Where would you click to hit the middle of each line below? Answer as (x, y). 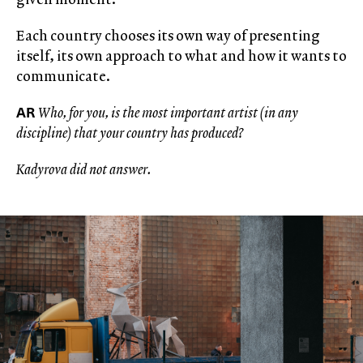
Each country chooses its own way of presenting (168, 35)
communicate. (63, 76)
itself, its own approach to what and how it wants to (181, 56)
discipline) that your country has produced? (130, 132)
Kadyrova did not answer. (83, 169)
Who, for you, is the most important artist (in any (168, 112)
